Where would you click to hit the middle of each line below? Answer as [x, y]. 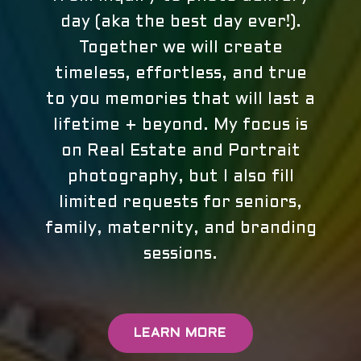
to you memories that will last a [180, 100]
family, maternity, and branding [180, 229]
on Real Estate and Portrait [180, 152]
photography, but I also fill [180, 178]
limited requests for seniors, [180, 203]
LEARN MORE [180, 333]
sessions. [180, 255]
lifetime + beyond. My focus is [180, 126]
